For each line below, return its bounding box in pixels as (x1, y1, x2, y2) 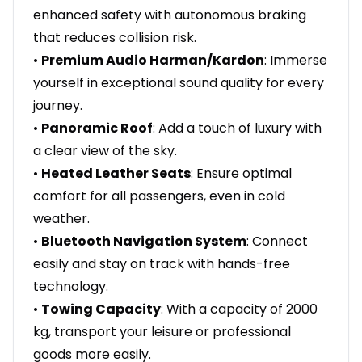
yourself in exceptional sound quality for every (33, 74, 324, 93)
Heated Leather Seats (41, 164, 191, 183)
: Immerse (264, 51, 327, 70)
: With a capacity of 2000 (161, 300, 318, 319)
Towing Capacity (41, 300, 161, 319)
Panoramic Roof (41, 119, 153, 138)
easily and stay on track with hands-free (33, 255, 290, 274)
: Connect (246, 232, 308, 251)
